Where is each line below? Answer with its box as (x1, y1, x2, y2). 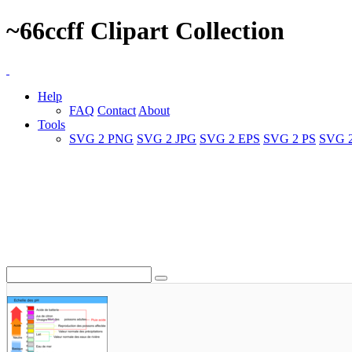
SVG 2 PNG (69, 131, 134, 145)
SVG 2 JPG (137, 131, 196, 145)
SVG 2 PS (263, 131, 316, 145)
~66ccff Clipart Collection (6, 16, 284, 46)
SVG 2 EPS (200, 131, 260, 145)
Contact (97, 103, 136, 117)
